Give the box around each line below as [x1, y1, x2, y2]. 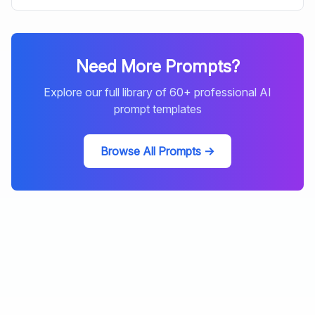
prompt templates [113, 102, 202, 116]
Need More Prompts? [75, 56, 240, 77]
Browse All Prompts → [101, 144, 214, 158]
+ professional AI [184, 85, 271, 99]
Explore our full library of [44, 85, 169, 99]
